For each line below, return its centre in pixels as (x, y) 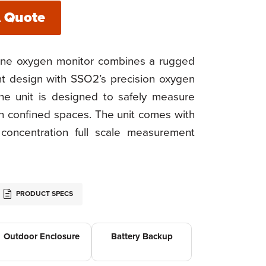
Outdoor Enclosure (41, 237)
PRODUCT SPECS (44, 194)
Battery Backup (142, 237)
